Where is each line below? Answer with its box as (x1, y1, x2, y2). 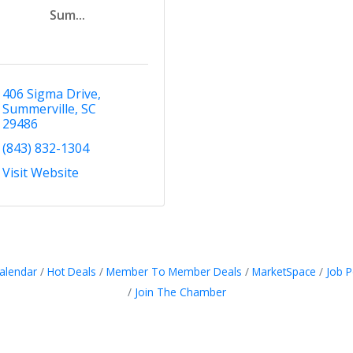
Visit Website (2, 163, 79, 181)
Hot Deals (46, 263, 96, 279)
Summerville (2, 99, 75, 117)
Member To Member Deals (106, 263, 242, 279)
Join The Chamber (134, 284, 226, 299)
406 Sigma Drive (2, 84, 98, 102)
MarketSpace (251, 263, 316, 279)
